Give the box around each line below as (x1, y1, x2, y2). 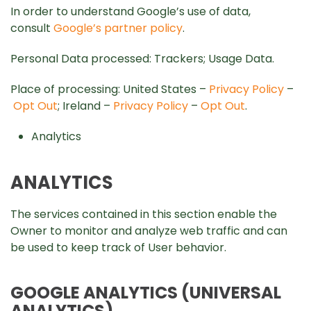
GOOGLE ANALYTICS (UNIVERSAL (10, 281, 281, 304)
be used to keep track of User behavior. (10, 239, 226, 255)
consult (10, 20, 53, 36)
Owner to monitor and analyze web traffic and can (10, 223, 287, 239)
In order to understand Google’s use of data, (10, 3, 251, 19)
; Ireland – (58, 98, 113, 114)
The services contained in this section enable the (10, 206, 277, 222)
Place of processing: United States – (10, 81, 209, 97)
